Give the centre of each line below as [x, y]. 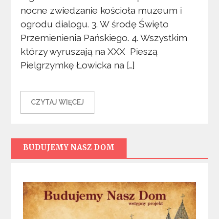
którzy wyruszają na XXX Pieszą [89, 52]
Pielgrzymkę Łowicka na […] [78, 65]
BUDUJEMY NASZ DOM [69, 147]
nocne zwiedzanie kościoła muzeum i [101, 11]
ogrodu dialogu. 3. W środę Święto [95, 24]
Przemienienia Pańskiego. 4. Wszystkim [104, 38]
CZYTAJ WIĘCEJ [58, 102]
